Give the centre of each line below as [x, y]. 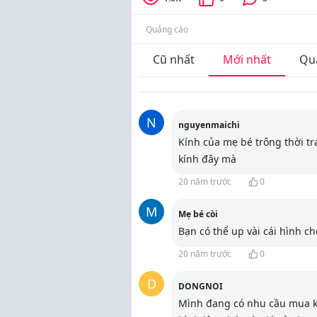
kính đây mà [207, 159]
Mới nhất [247, 59]
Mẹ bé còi [198, 214]
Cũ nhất [174, 59]
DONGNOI [201, 286]
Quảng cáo [167, 29]
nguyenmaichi [209, 125]
